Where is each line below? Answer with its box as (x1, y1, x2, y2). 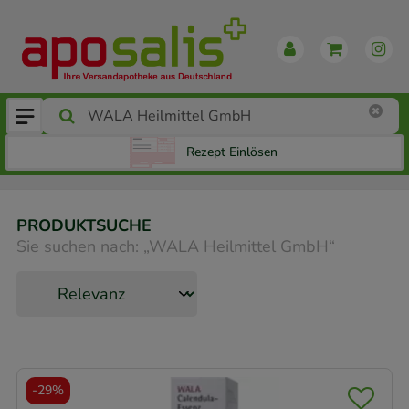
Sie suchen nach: (16, 235, 139, 257)
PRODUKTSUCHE (16, 215, 152, 237)
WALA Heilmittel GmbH (149, 235, 329, 257)
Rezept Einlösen (186, 143, 278, 162)
